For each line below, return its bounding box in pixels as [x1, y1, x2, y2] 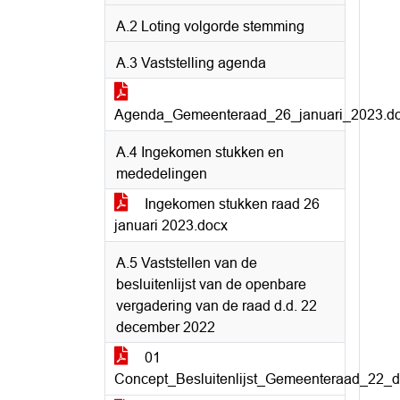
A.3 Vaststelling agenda [116, 55, 266, 71]
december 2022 [116, 320, 215, 335]
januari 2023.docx [114, 218, 228, 233]
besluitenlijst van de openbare [116, 277, 306, 292]
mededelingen [116, 166, 207, 181]
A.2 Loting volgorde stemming [116, 19, 304, 34]
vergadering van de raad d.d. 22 [116, 298, 317, 313]
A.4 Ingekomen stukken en [116, 145, 284, 160]
